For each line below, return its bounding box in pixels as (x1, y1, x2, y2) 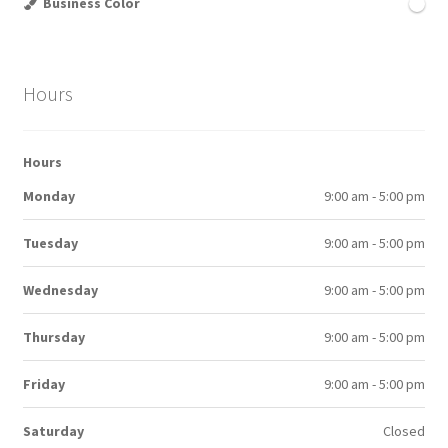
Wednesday (22, 280, 98, 299)
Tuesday (22, 233, 78, 252)
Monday (22, 186, 75, 205)
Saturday (22, 421, 84, 440)
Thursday (22, 327, 85, 346)
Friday (22, 374, 65, 393)
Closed (383, 421, 426, 440)
